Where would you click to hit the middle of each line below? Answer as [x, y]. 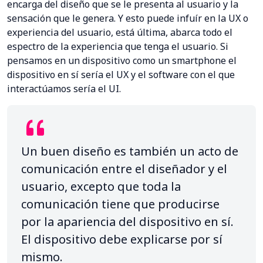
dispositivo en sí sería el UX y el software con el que [121, 75]
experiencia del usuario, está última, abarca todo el [120, 33]
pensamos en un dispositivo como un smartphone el [122, 61]
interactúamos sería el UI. [64, 89]
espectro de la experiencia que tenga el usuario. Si [118, 47]
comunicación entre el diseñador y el [124, 169]
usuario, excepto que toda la [101, 187]
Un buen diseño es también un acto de [130, 151]
